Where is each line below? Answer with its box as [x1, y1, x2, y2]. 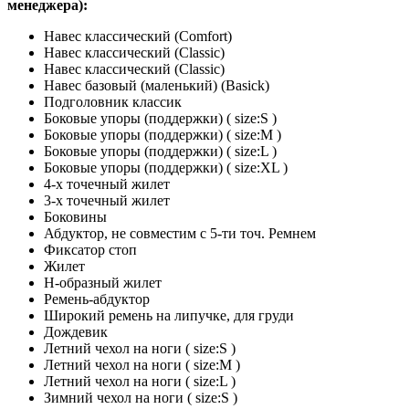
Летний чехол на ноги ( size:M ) [44, 357, 240, 373]
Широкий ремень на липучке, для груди [44, 308, 294, 324]
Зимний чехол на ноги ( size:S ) [44, 390, 237, 406]
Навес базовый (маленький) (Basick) [44, 78, 269, 94]
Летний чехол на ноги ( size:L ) [44, 373, 236, 390]
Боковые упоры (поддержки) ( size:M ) [44, 127, 281, 143]
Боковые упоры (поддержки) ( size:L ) [44, 143, 277, 160]
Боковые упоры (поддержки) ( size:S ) [44, 110, 277, 127]
